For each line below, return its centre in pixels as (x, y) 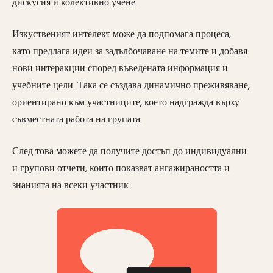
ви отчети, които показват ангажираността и (137, 168)
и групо (28, 168)
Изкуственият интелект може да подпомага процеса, (122, 34)
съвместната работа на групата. (77, 119)
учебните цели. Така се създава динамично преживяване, (131, 85)
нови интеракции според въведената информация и (120, 68)
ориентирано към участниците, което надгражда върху (126, 102)
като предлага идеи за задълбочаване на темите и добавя (130, 51)
